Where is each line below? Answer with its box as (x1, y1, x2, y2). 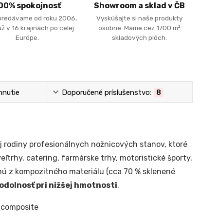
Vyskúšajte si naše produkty (96, 14, 183, 22)
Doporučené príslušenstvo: (62, 88, 152, 97)
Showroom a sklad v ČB (94, 1, 185, 11)
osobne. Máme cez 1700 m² (98, 23, 181, 32)
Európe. (16, 33, 39, 41)
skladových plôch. (112, 33, 167, 41)
